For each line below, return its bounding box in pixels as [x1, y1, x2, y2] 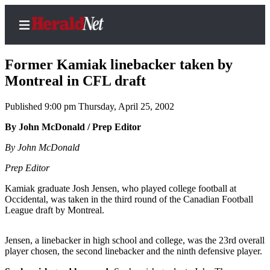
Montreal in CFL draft [5, 73, 146, 89]
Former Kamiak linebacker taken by [5, 57, 233, 73]
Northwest [58, 192, 108, 205]
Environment [58, 238, 124, 251]
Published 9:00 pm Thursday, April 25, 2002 [5, 101, 174, 112]
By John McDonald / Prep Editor [5, 122, 141, 133]
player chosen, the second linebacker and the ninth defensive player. [5, 246, 262, 257]
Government [58, 215, 120, 228]
